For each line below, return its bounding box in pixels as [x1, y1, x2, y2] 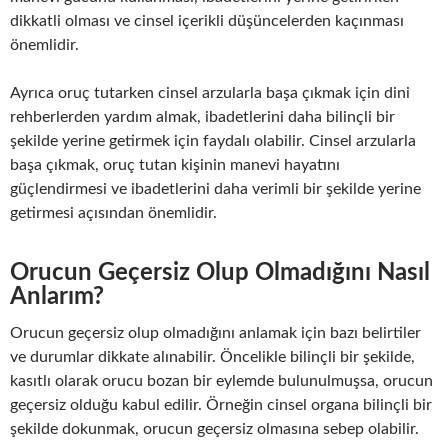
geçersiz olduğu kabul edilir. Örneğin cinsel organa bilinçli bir [10, 396, 432, 413]
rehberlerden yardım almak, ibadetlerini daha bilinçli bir [10, 108, 395, 125]
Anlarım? [10, 284, 104, 309]
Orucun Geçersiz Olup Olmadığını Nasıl [10, 260, 430, 285]
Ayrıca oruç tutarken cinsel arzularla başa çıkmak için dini [10, 84, 410, 101]
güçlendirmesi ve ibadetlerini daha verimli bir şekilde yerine [10, 180, 421, 197]
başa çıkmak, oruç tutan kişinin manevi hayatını [10, 156, 340, 173]
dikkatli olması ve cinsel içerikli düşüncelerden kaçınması [10, 12, 404, 29]
